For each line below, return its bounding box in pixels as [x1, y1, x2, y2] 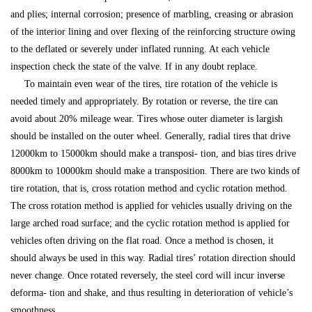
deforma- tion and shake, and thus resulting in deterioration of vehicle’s [10, 288, 292, 299]
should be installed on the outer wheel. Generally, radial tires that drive [10, 131, 290, 142]
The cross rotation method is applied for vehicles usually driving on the [10, 201, 292, 212]
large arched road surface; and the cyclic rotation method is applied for [10, 218, 290, 229]
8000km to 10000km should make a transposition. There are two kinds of [10, 166, 300, 177]
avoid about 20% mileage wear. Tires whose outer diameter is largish [10, 114, 283, 125]
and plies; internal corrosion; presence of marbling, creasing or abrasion [10, 9, 293, 20]
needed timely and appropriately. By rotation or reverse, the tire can [10, 96, 278, 107]
